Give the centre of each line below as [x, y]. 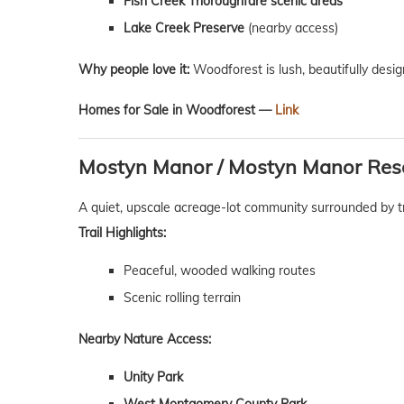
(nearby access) [291, 28]
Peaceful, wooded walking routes [220, 271]
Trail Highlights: [122, 233]
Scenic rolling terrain [182, 298]
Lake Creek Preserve [184, 28]
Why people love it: [134, 70]
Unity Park [153, 377]
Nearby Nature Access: [145, 340]
